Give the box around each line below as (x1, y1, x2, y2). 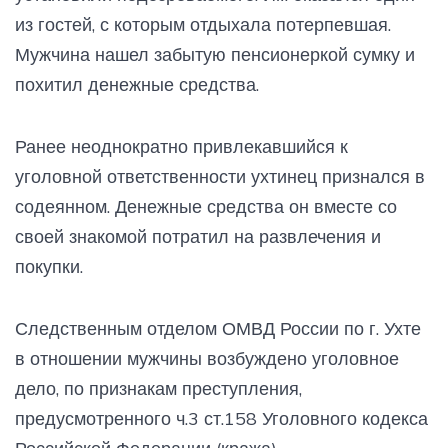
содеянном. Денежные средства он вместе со (15, 194, 397, 218)
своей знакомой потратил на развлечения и (15, 224, 381, 248)
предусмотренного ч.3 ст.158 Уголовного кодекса (15, 406, 428, 430)
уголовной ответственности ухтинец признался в (15, 164, 425, 188)
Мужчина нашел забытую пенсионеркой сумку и (15, 42, 415, 66)
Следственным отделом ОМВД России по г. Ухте (15, 316, 421, 340)
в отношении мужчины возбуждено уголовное (15, 346, 399, 370)
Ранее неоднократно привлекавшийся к (15, 134, 348, 158)
